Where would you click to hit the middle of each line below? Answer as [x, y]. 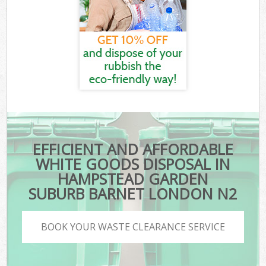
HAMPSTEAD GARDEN [133, 179]
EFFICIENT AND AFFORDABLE [133, 149]
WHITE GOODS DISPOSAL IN [133, 164]
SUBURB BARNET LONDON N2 [133, 194]
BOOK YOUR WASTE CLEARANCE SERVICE [133, 227]
